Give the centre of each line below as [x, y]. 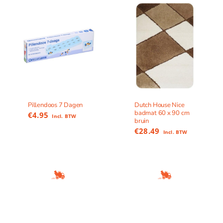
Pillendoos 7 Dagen [55, 105]
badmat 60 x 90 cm [162, 113]
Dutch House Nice [160, 105]
